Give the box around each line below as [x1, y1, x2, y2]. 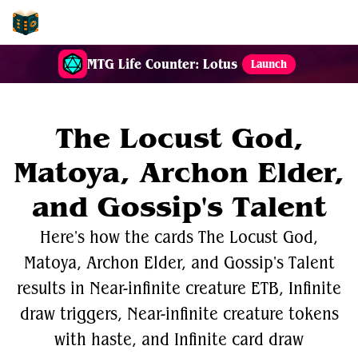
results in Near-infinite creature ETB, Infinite [17, 278, 341, 299]
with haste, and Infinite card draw [54, 329, 304, 350]
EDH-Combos [38, 13, 129, 31]
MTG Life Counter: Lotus [86, 54, 237, 73]
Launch [250, 56, 287, 71]
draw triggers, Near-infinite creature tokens [19, 304, 339, 324]
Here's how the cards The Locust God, [40, 227, 318, 248]
